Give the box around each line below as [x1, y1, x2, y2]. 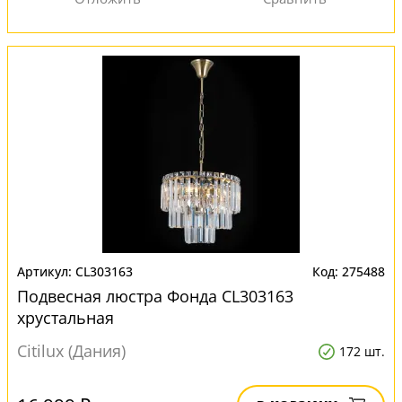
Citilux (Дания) [17, 340, 126, 362]
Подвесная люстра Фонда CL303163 [17, 285, 293, 307]
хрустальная [17, 307, 114, 328]
